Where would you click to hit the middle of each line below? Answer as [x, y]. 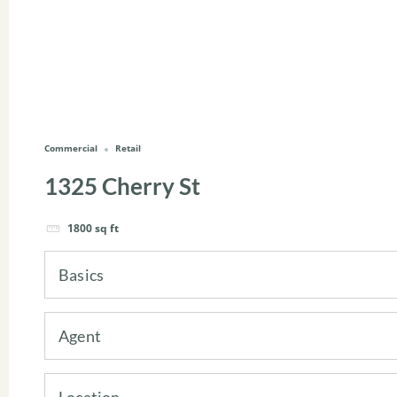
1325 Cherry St [122, 187]
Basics [82, 274]
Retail [128, 148]
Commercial [71, 148]
